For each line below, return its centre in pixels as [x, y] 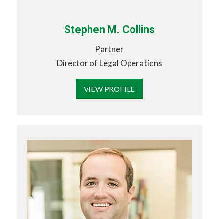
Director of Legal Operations [109, 63]
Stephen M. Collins [109, 29]
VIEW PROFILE [109, 89]
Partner [109, 49]
